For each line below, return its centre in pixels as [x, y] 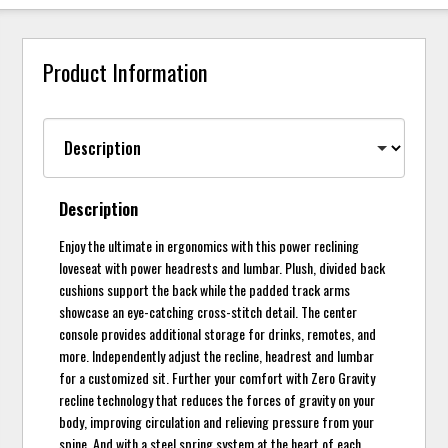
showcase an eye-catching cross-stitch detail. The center [208, 312]
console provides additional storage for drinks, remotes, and [218, 334]
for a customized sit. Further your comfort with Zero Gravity [217, 378]
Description [99, 209]
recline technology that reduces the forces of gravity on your [217, 400]
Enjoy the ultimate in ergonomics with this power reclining [209, 246]
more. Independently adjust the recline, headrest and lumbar [217, 356]
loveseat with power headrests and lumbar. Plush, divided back [222, 268]
